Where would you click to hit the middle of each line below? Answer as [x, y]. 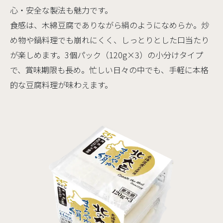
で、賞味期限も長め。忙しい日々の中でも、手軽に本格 [109, 70]
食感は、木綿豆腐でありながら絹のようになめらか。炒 [110, 25]
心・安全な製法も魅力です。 [61, 10]
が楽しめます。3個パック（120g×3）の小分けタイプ [107, 55]
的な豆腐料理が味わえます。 [61, 85]
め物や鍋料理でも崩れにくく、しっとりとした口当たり [110, 40]
